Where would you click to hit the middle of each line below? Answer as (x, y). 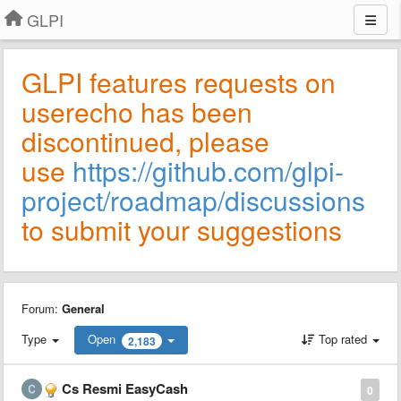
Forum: (42, 308)
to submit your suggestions (182, 230)
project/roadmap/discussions (193, 200)
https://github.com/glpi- (208, 171)
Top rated (343, 339)
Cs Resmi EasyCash (125, 388)
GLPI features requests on (179, 82)
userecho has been (137, 111)
